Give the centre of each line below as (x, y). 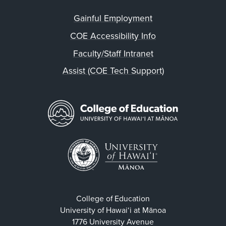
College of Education (113, 199)
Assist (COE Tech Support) (113, 71)
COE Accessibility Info (113, 36)
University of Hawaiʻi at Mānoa (113, 211)
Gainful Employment (113, 19)
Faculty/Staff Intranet (113, 53)
